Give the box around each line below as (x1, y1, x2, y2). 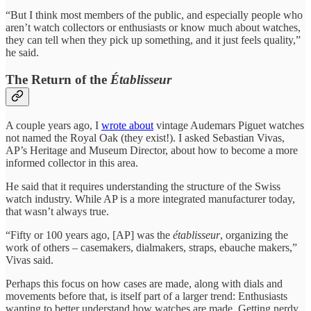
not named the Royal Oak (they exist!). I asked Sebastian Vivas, (6, 131, 285, 144)
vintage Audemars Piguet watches (153, 119, 304, 131)
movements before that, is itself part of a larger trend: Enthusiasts (6, 289, 287, 302)
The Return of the (6, 72, 110, 87)
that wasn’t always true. (6, 205, 109, 217)
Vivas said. (6, 253, 53, 266)
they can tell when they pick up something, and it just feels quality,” (6, 34, 301, 47)
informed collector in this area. (6, 156, 138, 169)
